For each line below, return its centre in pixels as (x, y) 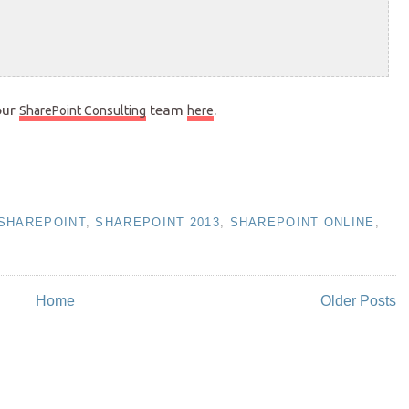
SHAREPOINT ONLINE (302, 223)
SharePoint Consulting (83, 111)
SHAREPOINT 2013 (157, 223)
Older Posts (358, 301)
